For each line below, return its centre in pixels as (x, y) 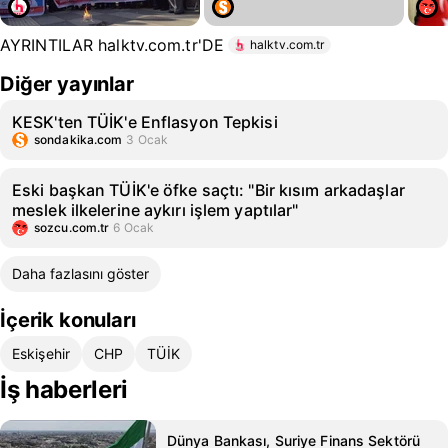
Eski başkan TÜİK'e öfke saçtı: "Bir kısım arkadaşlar (208, 190)
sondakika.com (78, 139)
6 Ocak (134, 227)
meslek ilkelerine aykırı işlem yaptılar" (155, 210)
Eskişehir (41, 353)
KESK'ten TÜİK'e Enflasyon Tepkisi (145, 122)
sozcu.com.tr (72, 227)
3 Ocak (147, 139)
